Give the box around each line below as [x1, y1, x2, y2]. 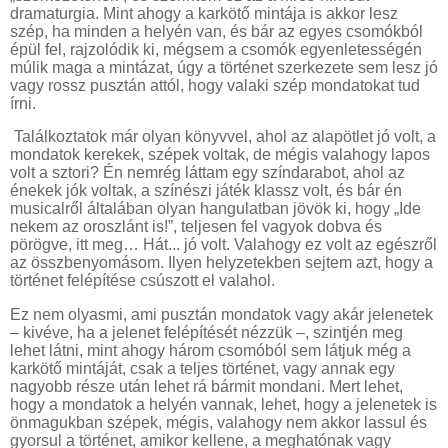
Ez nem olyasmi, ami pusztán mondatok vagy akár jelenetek [10, 306, 433, 324]
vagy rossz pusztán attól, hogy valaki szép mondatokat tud [10, 76, 420, 94]
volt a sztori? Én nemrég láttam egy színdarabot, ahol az [10, 164, 405, 182]
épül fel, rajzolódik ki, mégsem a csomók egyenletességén [10, 40, 422, 58]
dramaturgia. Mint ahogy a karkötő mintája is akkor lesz [10, 4, 398, 22]
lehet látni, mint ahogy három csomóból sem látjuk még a [10, 342, 411, 360]
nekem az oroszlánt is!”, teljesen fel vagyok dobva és [10, 218, 382, 236]
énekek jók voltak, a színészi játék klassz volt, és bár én [10, 182, 402, 200]
